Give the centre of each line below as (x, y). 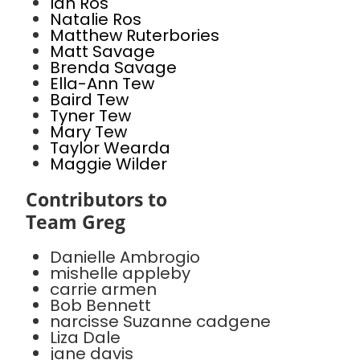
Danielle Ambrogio (125, 257)
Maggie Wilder (108, 164)
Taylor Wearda (110, 148)
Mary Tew (88, 132)
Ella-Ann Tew (102, 84)
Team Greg (76, 222)
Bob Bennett (100, 305)
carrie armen (103, 289)
